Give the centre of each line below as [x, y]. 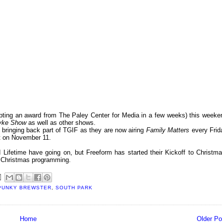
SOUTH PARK [74, 188]
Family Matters [169, 130]
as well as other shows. [62, 123]
